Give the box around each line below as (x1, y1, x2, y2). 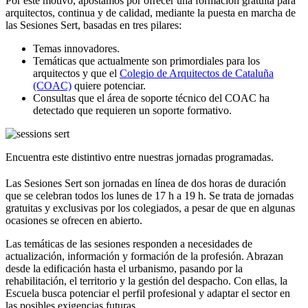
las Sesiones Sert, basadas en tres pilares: (5, 19, 181, 32)
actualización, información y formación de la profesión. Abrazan (5, 250, 283, 263)
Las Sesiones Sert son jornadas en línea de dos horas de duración (5, 177, 286, 190)
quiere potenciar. (71, 80, 146, 92)
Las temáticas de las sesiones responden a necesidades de (5, 238, 252, 250)
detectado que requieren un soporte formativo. (33, 104, 232, 117)
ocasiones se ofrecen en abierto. (5, 214, 142, 227)
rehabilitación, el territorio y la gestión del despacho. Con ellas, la (5, 275, 287, 287)
